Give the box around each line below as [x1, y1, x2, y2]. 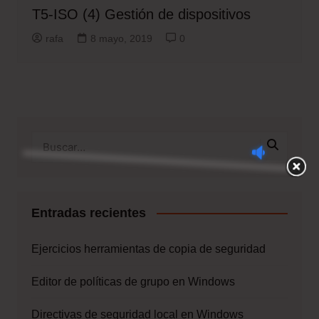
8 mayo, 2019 [90, 32, 152, 44]
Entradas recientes [31, 205, 146, 220]
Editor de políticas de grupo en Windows [31, 275, 235, 288]
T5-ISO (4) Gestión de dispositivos [31, 6, 251, 22]
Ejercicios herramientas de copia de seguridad [31, 242, 266, 255]
